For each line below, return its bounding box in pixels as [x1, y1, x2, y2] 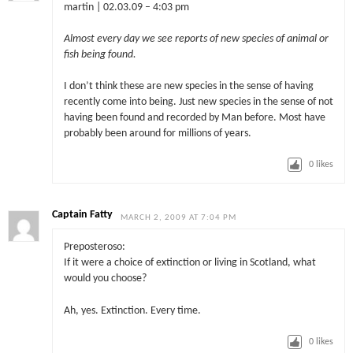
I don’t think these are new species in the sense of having [63, 81, 314, 92]
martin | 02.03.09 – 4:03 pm [63, 2, 189, 13]
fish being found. [63, 49, 136, 60]
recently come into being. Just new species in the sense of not [63, 97, 333, 108]
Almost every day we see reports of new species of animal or [63, 33, 329, 44]
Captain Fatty [52, 209, 113, 220]
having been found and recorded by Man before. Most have [63, 113, 325, 124]
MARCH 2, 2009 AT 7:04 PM [121, 213, 237, 222]
